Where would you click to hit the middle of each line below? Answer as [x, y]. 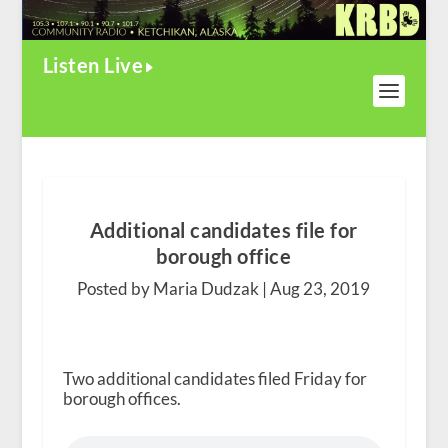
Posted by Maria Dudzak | [174, 289]
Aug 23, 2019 [320, 289]
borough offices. [121, 399]
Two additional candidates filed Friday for [214, 379]
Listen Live [93, 65]
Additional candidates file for [223, 230]
